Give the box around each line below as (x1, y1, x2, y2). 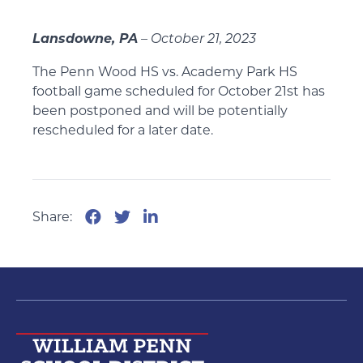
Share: (32, 209, 72, 224)
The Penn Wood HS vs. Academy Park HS (32, 64, 297, 79)
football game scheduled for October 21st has (32, 83, 325, 99)
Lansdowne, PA (32, 31, 138, 46)
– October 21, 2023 (138, 33, 256, 46)
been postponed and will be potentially (32, 103, 288, 118)
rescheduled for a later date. (32, 122, 213, 138)
